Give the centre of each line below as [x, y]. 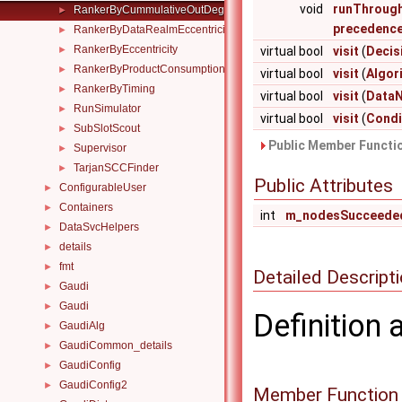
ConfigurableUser [103, 188]
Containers [86, 207]
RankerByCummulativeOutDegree [157, 10]
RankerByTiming [114, 89]
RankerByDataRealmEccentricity [153, 30]
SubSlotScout [107, 128]
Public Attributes [323, 186]
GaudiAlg [82, 326]
